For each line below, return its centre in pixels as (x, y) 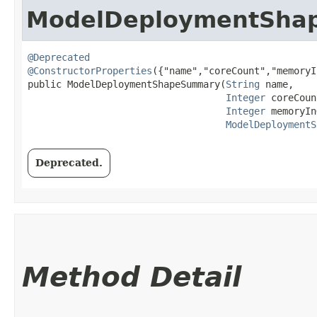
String (243, 84)
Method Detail (132, 277)
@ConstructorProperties (90, 70)
